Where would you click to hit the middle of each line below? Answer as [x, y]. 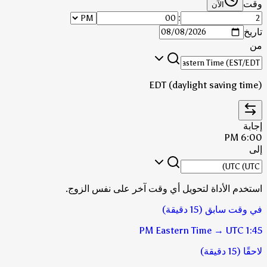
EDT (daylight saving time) [206, 85]
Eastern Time [184, 230]
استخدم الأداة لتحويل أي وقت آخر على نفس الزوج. [164, 188]
